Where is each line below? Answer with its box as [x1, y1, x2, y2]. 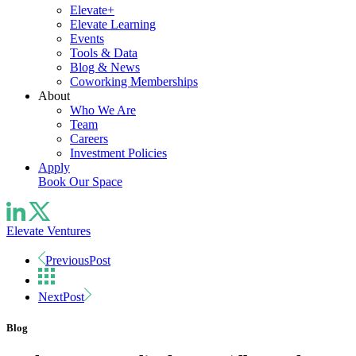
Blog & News [70, 60, 140, 74]
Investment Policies [70, 146, 167, 160]
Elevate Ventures [6, 224, 91, 238]
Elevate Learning [70, 17, 156, 31]
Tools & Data [70, 46, 137, 60]
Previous [45, 253, 89, 267]
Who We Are [70, 103, 136, 117]
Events [70, 32, 104, 45]
